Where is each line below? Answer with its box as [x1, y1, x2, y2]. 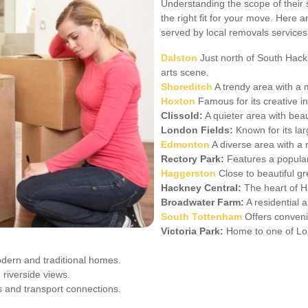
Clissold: [161, 110, 203, 122]
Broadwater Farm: [161, 197, 244, 208]
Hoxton [161, 96, 195, 107]
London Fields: [161, 124, 233, 136]
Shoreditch [161, 81, 212, 93]
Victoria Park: [161, 225, 223, 237]
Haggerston [161, 168, 216, 179]
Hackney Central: [161, 182, 241, 194]
